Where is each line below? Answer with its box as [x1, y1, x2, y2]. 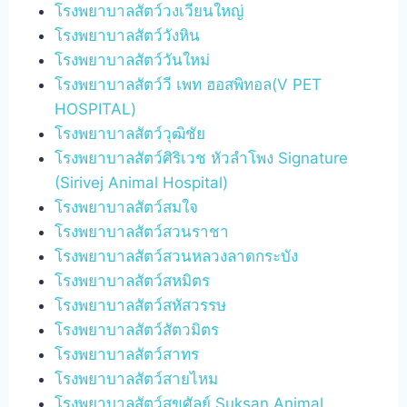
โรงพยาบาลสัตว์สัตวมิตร [55, 320, 220, 339]
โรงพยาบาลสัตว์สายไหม [55, 369, 219, 388]
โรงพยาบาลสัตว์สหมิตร [55, 271, 211, 290]
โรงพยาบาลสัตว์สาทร [55, 344, 200, 363]
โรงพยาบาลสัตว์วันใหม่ [55, 50, 211, 69]
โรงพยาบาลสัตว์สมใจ [55, 197, 199, 216]
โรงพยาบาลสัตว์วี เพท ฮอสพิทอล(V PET [55, 74, 323, 94]
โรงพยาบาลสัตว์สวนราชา [55, 222, 230, 241]
